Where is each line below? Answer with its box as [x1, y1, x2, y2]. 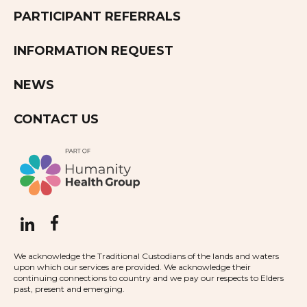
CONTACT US [14, 112, 99, 127]
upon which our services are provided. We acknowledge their [14, 262, 251, 273]
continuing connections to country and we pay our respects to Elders [14, 273, 284, 284]
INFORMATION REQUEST [14, 43, 173, 59]
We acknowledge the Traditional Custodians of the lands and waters [14, 251, 279, 262]
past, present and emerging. [14, 284, 125, 295]
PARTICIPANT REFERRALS [14, 9, 181, 25]
